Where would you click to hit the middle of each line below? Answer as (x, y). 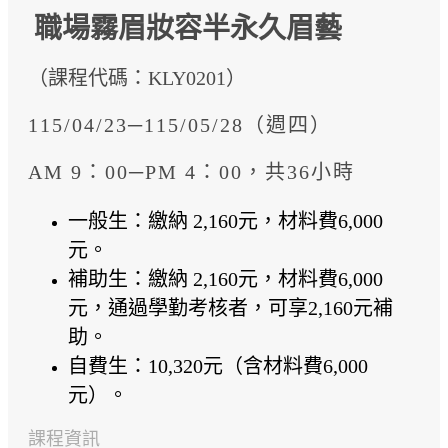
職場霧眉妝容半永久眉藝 (188, 28)
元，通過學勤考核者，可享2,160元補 (230, 308)
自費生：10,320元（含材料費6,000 (218, 366)
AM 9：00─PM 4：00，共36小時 (191, 172)
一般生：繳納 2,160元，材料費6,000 (225, 221)
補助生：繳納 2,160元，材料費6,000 (225, 279)
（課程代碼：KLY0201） (137, 78)
